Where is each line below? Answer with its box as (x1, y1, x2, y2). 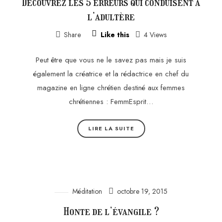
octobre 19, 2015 (116, 186, 167, 197)
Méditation (72, 186, 103, 197)
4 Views (142, 29, 167, 40)
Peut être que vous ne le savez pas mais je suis (36, 55, 186, 66)
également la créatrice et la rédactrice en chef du (33, 68, 189, 80)
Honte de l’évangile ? (63, 205, 159, 218)
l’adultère (87, 10, 135, 23)
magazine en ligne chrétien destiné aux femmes (37, 82, 185, 94)
